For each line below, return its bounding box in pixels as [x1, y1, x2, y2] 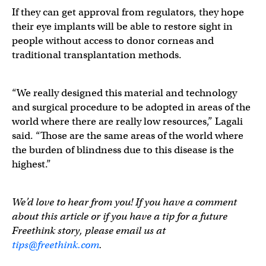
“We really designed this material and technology [12, 87, 237, 100]
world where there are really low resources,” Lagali [12, 115, 243, 128]
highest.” [12, 158, 51, 171]
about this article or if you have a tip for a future [12, 210, 227, 223]
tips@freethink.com [12, 239, 99, 252]
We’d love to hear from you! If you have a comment [12, 196, 237, 209]
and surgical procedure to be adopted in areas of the [12, 101, 251, 114]
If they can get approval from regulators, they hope [12, 6, 244, 19]
